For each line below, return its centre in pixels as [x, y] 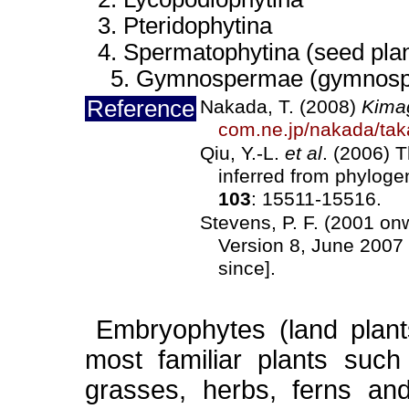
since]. [247, 268]
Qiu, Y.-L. [242, 153]
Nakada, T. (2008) [281, 107]
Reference [141, 109]
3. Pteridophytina [178, 26]
